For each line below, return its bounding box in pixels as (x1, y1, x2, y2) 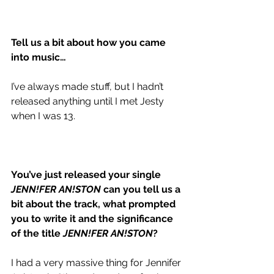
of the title (11, 227, 63, 239)
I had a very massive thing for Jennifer (11, 256, 183, 268)
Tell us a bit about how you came (11, 36, 168, 48)
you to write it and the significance (11, 212, 176, 224)
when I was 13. (11, 109, 75, 122)
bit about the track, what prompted (11, 198, 178, 210)
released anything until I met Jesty (11, 95, 166, 107)
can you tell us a (101, 183, 183, 195)
